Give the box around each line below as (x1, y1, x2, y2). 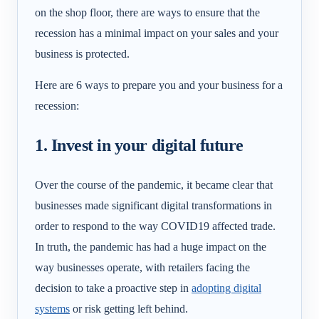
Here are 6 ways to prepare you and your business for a (35, 79, 283, 92)
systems (35, 303, 70, 315)
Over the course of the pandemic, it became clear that (35, 179, 273, 192)
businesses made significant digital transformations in (35, 199, 272, 212)
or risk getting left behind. (70, 303, 188, 315)
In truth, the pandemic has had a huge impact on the (35, 241, 266, 253)
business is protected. (35, 47, 130, 60)
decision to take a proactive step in (35, 282, 192, 295)
